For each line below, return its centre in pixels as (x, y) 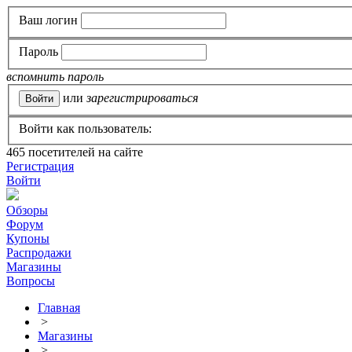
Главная (59, 308)
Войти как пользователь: (85, 129)
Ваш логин (48, 20)
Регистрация (40, 167)
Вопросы (31, 281)
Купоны (28, 239)
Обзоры (27, 211)
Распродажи (39, 253)
